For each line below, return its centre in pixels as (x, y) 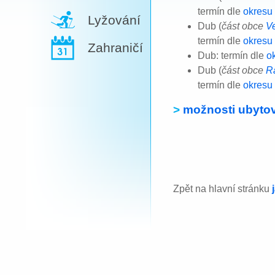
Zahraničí (115, 48)
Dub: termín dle (232, 55)
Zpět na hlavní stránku (223, 188)
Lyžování (114, 20)
